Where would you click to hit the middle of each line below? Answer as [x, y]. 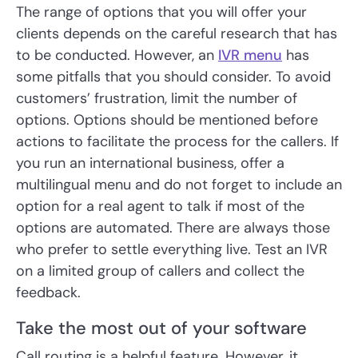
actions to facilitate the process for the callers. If [177, 142]
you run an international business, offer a [150, 163]
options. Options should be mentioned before [167, 120]
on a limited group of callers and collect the [160, 271]
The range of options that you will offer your [161, 12]
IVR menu [250, 56]
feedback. [48, 293]
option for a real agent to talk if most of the [160, 207]
